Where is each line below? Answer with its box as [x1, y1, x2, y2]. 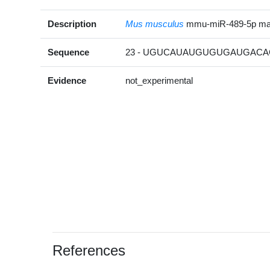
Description [48, 18, 97, 29]
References [52, 242, 126, 259]
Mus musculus [125, 18, 184, 29]
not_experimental [125, 75, 193, 86]
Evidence [48, 75, 87, 86]
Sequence [48, 46, 90, 57]
